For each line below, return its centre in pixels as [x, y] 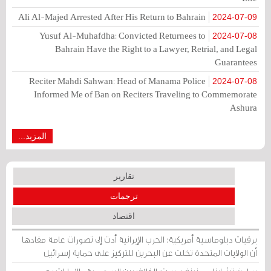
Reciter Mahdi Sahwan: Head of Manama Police [117, 80]
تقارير [124, 176]
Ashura [243, 107]
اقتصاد [123, 216]
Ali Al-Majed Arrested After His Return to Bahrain [112, 16]
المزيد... [32, 136]
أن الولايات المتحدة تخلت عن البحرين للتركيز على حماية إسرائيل [150, 252]
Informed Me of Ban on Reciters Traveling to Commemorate [145, 94]
